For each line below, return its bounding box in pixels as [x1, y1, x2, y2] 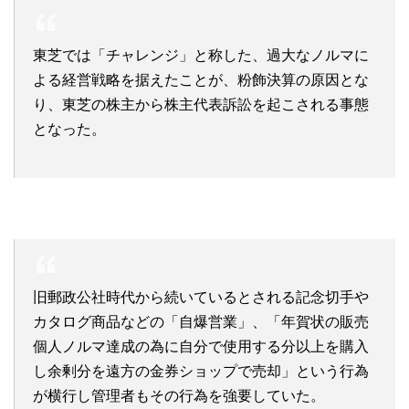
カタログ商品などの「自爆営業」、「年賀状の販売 [33, 314, 369, 330]
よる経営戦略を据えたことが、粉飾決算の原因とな [33, 72, 369, 89]
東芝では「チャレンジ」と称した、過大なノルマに [33, 47, 369, 64]
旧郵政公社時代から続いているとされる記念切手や [33, 289, 369, 306]
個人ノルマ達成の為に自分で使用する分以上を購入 [33, 339, 369, 355]
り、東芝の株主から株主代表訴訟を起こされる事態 [33, 97, 369, 113]
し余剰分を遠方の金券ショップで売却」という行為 [33, 363, 369, 380]
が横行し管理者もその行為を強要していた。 [33, 388, 325, 404]
